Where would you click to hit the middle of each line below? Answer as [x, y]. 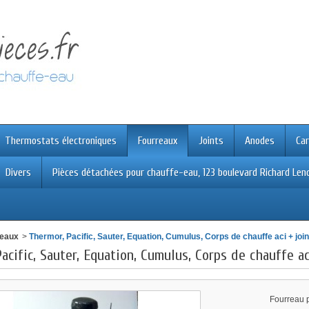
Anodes [260, 141]
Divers [18, 172]
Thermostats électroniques [61, 141]
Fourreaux [158, 141]
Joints [211, 141]
